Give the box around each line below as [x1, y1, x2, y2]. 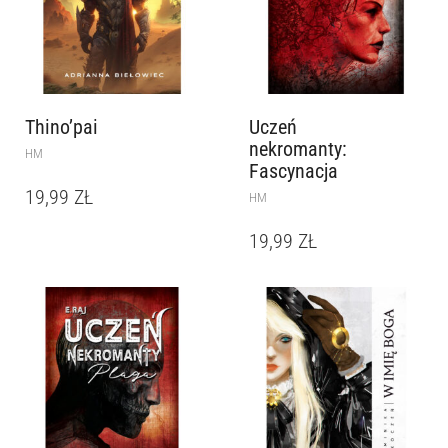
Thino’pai [25, 115, 98, 139]
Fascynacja [249, 159, 338, 183]
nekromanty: [249, 137, 347, 161]
